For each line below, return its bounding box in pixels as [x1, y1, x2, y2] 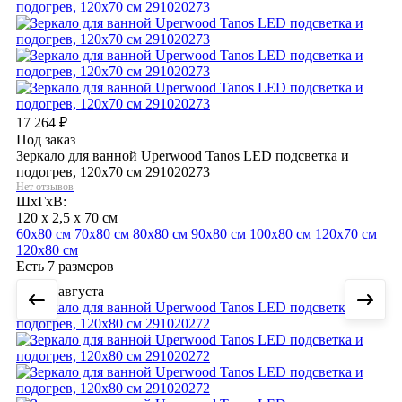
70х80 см [74, 225, 133, 241]
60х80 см [16, 225, 74, 241]
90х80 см [191, 225, 249, 241]
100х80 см [249, 225, 315, 241]
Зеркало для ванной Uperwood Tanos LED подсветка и [16, 147, 349, 163]
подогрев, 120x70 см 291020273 [16, 163, 210, 179]
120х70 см [315, 225, 377, 241]
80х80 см [133, 225, 191, 241]
